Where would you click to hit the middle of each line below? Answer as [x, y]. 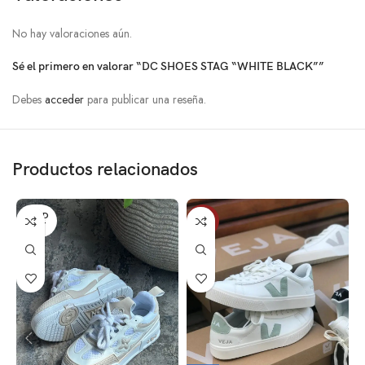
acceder [65, 100]
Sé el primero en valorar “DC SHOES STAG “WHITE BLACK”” [169, 67]
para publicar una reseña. [145, 100]
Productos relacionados [106, 170]
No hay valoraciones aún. [73, 34]
